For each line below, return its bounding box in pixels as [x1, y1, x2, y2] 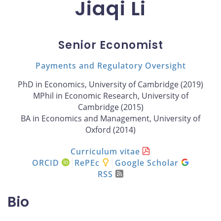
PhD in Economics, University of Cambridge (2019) [18, 78, 203, 90]
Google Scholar [115, 157, 182, 168]
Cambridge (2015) [77, 101, 144, 112]
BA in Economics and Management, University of [21, 112, 200, 124]
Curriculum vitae [70, 146, 140, 157]
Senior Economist [58, 37, 163, 53]
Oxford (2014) [85, 124, 136, 135]
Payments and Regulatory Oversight [35, 60, 186, 71]
